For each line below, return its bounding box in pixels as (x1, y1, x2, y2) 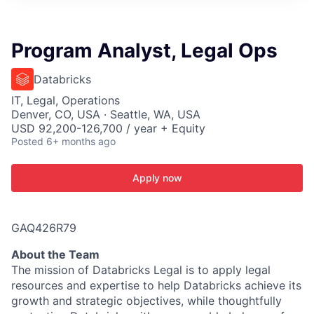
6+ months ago (46, 135, 116, 147)
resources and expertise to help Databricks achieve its (11, 278, 301, 292)
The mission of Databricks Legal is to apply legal (11, 263, 271, 277)
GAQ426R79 (11, 221, 76, 235)
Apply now (132, 172, 182, 184)
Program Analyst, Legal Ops (11, 39, 278, 62)
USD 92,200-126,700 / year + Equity (11, 121, 205, 135)
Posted (11, 135, 43, 147)
